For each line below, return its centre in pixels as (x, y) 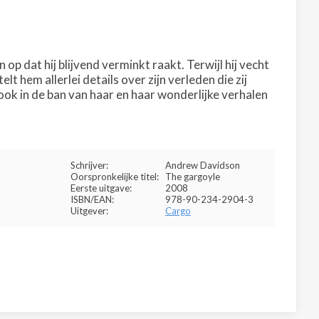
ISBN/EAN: (92, 199)
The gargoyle (193, 177)
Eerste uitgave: (101, 188)
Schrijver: (89, 165)
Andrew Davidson (203, 165)
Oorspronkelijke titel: (115, 177)
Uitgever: (89, 211)
